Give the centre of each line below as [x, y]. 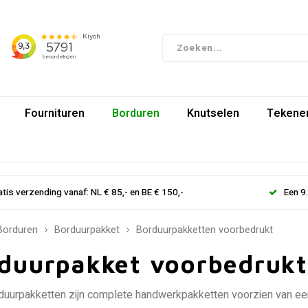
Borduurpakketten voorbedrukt [205, 230]
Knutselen [213, 113]
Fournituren [55, 113]
